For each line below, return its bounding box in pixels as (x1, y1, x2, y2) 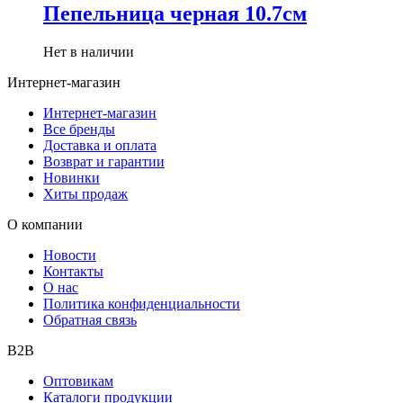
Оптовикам (43, 373, 113, 390)
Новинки (43, 170, 100, 186)
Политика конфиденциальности (43, 296, 240, 312)
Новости (43, 247, 96, 264)
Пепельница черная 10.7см (43, 2, 307, 26)
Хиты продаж (43, 186, 128, 202)
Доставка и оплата (43, 138, 157, 154)
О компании (7, 217, 83, 233)
